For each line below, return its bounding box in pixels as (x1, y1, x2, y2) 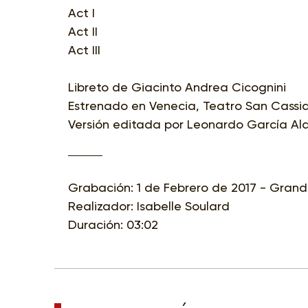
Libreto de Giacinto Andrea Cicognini (68, 79, 286, 94)
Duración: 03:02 (68, 217, 158, 232)
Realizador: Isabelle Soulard (68, 198, 230, 213)
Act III (68, 42, 100, 57)
